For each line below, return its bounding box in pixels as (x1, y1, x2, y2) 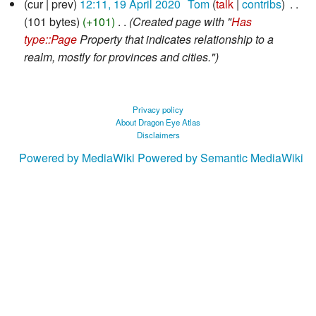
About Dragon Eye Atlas (116, 116, 200, 128)
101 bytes (27, 13, 76, 30)
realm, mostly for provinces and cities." (23, 48, 215, 65)
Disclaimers (136, 128, 180, 140)
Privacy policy (133, 103, 183, 115)
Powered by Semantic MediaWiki (137, 150, 303, 166)
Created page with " (132, 13, 231, 30)
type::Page (23, 30, 77, 47)
